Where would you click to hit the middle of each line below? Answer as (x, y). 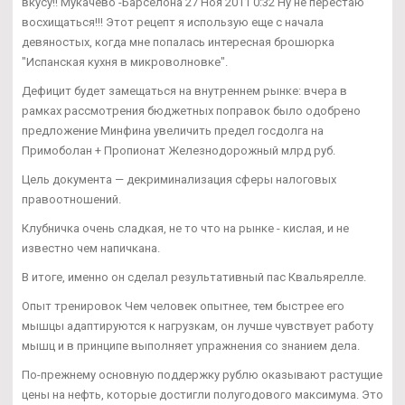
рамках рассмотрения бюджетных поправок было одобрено (191, 110)
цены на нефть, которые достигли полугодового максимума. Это (202, 394)
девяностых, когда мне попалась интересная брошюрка (178, 42)
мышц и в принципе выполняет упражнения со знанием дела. (191, 345)
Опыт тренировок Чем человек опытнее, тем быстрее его (183, 306)
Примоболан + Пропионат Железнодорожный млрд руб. (179, 150)
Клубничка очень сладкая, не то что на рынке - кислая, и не (185, 228)
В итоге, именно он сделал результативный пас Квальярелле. (194, 277)
